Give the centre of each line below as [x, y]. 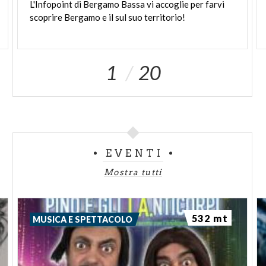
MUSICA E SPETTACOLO [83, 220]
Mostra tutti [133, 172]
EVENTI [134, 153]
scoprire [46, 18]
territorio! [165, 18]
